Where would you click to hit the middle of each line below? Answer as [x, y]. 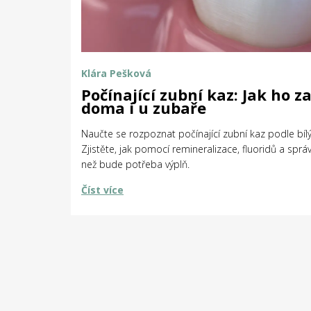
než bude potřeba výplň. [135, 165]
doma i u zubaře [144, 108]
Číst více [102, 190]
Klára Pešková [116, 74]
